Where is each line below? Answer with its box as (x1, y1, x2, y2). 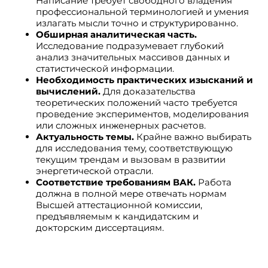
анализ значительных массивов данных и (36, 51, 230, 63)
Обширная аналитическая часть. (36, 29, 197, 40)
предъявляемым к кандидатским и (36, 211, 199, 222)
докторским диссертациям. (36, 222, 164, 233)
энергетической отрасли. (36, 165, 153, 176)
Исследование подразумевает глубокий (36, 40, 224, 51)
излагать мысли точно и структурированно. (36, 17, 238, 29)
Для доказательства (100, 86, 196, 97)
